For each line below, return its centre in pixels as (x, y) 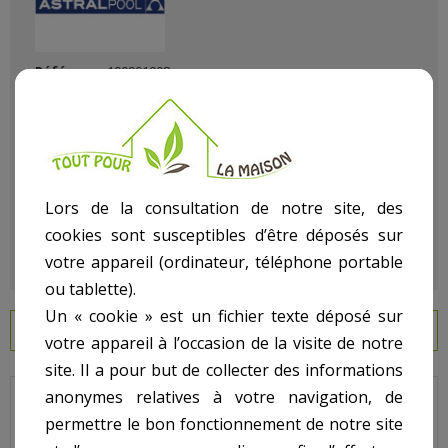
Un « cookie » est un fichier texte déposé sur (224, 315)
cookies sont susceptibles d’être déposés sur (224, 234)
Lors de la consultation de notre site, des (224, 207)
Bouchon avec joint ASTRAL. (114, 408)
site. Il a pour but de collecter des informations (224, 369)
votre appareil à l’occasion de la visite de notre (224, 342)
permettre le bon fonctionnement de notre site (224, 423)
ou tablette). (90, 288)
